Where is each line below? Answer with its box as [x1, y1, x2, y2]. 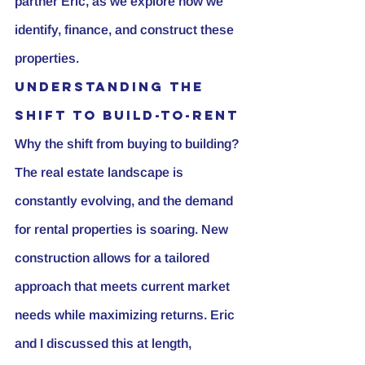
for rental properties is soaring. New [15, 222, 231, 236]
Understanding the [15, 77, 209, 95]
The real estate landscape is [15, 165, 187, 179]
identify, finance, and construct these [15, 22, 237, 37]
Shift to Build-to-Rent [15, 106, 239, 123]
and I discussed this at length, [15, 336, 195, 350]
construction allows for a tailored [15, 250, 213, 265]
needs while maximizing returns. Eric [15, 307, 238, 322]
